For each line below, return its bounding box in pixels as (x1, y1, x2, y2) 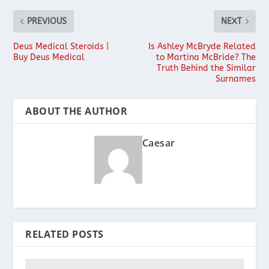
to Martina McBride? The (156, 52, 256, 62)
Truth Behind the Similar (156, 62, 256, 73)
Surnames (215, 73, 256, 84)
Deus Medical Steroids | (13, 41, 109, 52)
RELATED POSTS (25, 227, 104, 241)
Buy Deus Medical (13, 52, 85, 62)
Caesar (142, 136, 175, 150)
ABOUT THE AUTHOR (25, 104, 128, 118)
